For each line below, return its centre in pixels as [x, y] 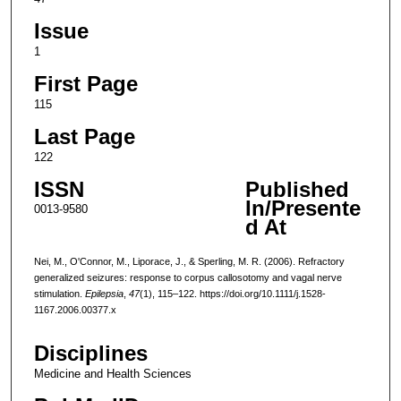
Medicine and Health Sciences [112, 374]
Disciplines [90, 354]
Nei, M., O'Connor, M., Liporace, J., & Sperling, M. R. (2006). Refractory [189, 261]
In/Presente [303, 209]
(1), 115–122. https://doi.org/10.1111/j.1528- [232, 293]
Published [297, 190]
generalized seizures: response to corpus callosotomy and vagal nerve [188, 277]
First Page [85, 83]
